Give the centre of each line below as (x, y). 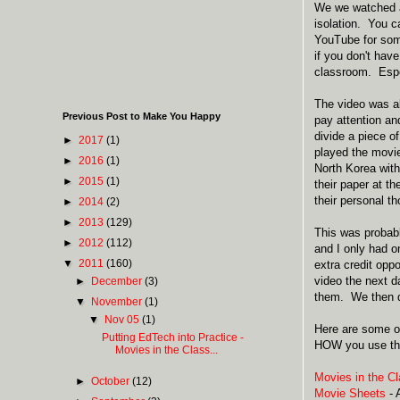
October (112, 381)
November (118, 301)
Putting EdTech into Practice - (173, 337)
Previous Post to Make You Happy (142, 116)
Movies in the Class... (167, 350)
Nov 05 (123, 319)
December (118, 281)
